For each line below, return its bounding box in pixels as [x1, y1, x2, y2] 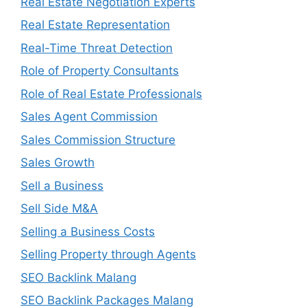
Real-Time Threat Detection [21, 40, 173, 55]
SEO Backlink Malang [21, 270, 136, 284]
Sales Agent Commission [21, 110, 158, 123]
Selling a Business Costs [21, 224, 155, 238]
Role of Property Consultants [21, 64, 179, 77]
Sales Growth [21, 156, 95, 169]
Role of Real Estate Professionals [21, 86, 202, 101]
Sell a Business [21, 178, 103, 193]
